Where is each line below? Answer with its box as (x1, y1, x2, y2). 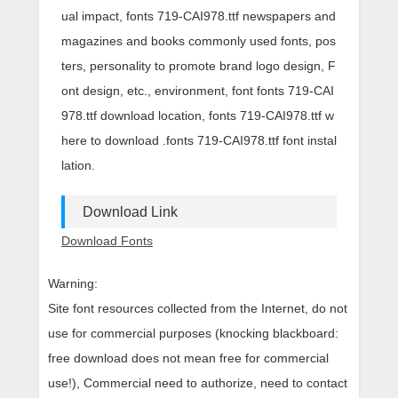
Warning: (48, 275, 98, 291)
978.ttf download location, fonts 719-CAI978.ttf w (61, 107, 334, 123)
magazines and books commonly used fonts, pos (61, 33, 336, 48)
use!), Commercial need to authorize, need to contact (48, 375, 347, 390)
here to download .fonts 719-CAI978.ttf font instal (61, 132, 337, 147)
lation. (61, 157, 95, 172)
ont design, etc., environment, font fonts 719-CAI (61, 83, 334, 98)
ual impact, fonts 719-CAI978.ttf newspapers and (61, 8, 336, 23)
